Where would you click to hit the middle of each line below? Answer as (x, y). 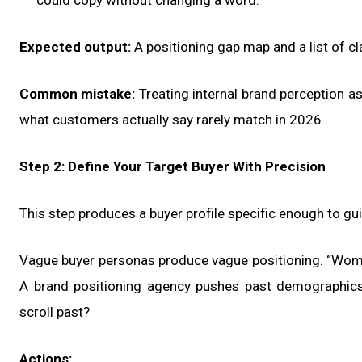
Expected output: (75, 47)
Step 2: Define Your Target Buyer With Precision (173, 167)
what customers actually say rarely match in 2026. (172, 120)
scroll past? (55, 312)
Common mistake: (78, 94)
